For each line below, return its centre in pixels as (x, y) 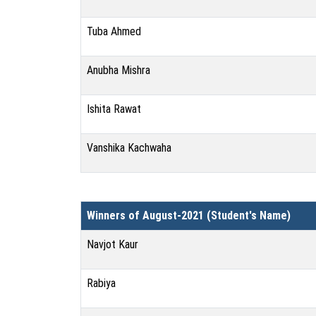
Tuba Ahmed (114, 31)
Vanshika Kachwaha (129, 148)
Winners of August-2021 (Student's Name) (189, 215)
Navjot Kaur (113, 244)
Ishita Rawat (114, 109)
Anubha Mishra (119, 70)
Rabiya (101, 283)
